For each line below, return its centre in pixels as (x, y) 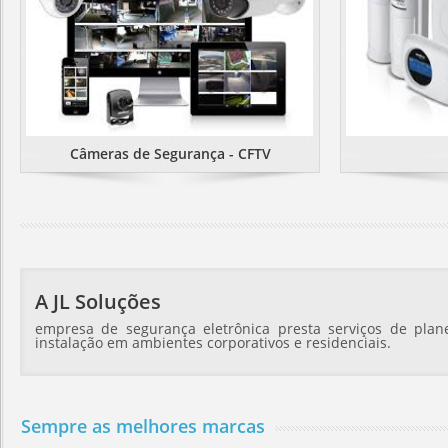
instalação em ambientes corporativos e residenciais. (213, 342)
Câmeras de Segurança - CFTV (170, 153)
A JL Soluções (98, 301)
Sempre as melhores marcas (143, 426)
